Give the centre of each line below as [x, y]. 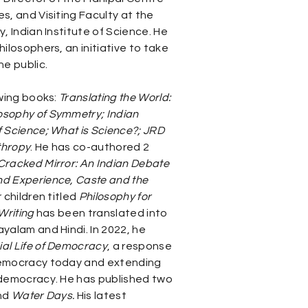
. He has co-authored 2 [90, 147]
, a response [140, 246]
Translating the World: [114, 98]
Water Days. [44, 296]
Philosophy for [115, 197]
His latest [101, 296]
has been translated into [101, 213]
